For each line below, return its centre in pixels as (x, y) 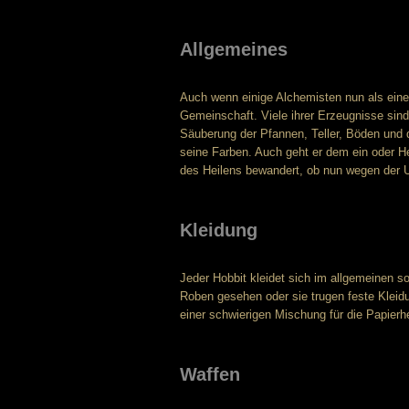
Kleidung (219, 230)
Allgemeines (234, 49)
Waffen (210, 374)
